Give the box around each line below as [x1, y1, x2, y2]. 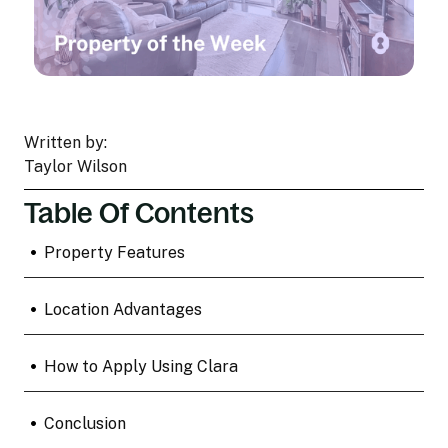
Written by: [24, 132, 107, 152]
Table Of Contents [24, 196, 254, 229]
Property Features [43, 242, 185, 262]
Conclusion [43, 413, 126, 433]
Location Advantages [43, 299, 202, 319]
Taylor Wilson [24, 156, 127, 176]
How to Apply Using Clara [43, 356, 238, 376]
